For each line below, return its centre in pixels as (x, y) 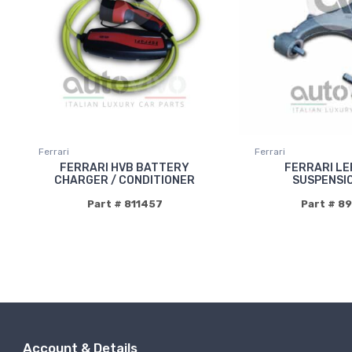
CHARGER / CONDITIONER (125, 181)
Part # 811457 (125, 204)
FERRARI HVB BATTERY (125, 168)
